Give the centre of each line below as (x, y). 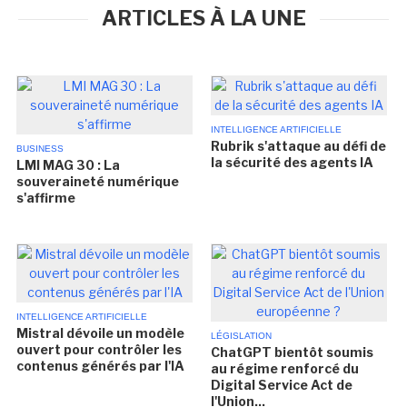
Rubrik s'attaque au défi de (298, 146)
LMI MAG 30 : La (69, 165)
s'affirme (46, 198)
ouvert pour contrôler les (99, 349)
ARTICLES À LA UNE (203, 18)
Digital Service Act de (281, 385)
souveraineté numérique (98, 181)
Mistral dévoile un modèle (101, 333)
